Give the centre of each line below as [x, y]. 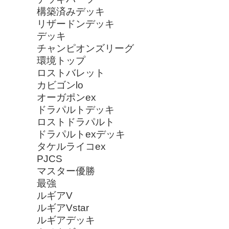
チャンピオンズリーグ [85, 48]
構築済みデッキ [71, 11]
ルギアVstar [63, 208]
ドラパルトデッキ [76, 109]
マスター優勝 [66, 171]
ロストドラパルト [76, 122]
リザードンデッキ [76, 24]
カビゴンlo [60, 85]
